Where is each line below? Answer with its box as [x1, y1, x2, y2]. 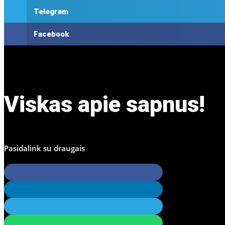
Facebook [33, 29, 69, 39]
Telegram [33, 7, 68, 16]
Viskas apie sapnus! [4, 91, 205, 118]
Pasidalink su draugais [4, 143, 85, 154]
